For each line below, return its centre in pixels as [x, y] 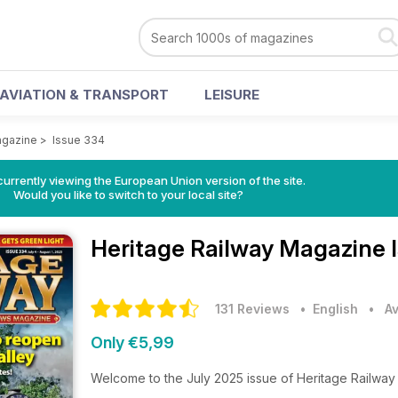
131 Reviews [252, 309]
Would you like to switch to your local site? [128, 195]
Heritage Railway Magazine [241, 248]
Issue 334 [79, 140]
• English [326, 309]
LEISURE [232, 95]
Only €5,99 [132, 342]
